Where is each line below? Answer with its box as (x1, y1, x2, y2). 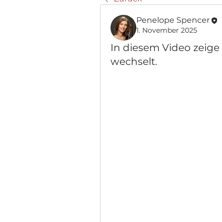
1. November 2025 (136, 26, 197, 35)
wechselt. (111, 55, 157, 67)
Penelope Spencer (136, 15, 210, 25)
